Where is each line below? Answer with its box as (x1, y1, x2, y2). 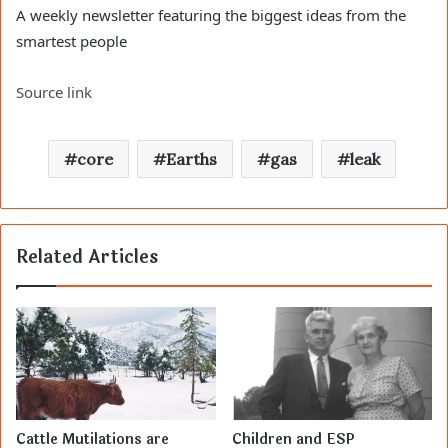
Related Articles (16, 243, 158, 272)
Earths (165, 149, 217, 170)
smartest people (16, 31, 127, 52)
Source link (16, 82, 92, 103)
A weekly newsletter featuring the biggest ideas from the (16, 5, 406, 26)
